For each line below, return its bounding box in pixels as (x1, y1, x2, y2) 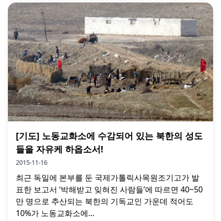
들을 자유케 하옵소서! (16, 143, 103, 155)
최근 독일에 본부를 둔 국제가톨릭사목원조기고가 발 (16, 172, 199, 183)
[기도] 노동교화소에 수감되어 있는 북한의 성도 (16, 129, 203, 142)
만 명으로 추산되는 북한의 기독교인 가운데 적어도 (16, 195, 193, 207)
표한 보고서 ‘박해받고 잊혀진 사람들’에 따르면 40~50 (16, 184, 203, 195)
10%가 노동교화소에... (16, 207, 94, 219)
